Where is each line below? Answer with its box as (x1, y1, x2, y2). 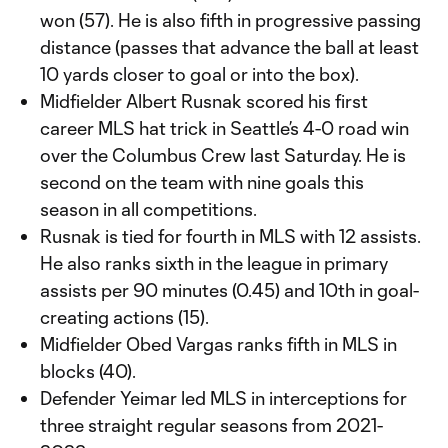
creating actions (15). (40, 306, 209, 328)
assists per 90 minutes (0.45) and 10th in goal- (40, 279, 419, 301)
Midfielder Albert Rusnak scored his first (40, 90, 368, 112)
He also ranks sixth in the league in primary (40, 252, 388, 274)
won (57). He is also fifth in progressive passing (40, 9, 421, 31)
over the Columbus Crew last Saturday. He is (40, 144, 406, 166)
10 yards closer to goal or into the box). (40, 63, 359, 85)
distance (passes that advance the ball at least (40, 36, 419, 58)
